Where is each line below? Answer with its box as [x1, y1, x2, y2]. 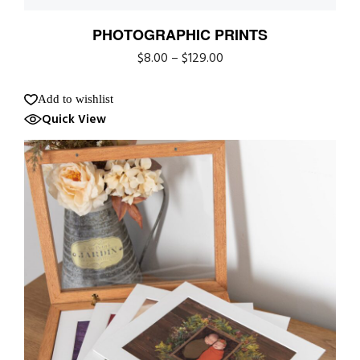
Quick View [42, 109, 106, 129]
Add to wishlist [38, 92, 113, 106]
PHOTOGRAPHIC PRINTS [92, 23, 268, 45]
